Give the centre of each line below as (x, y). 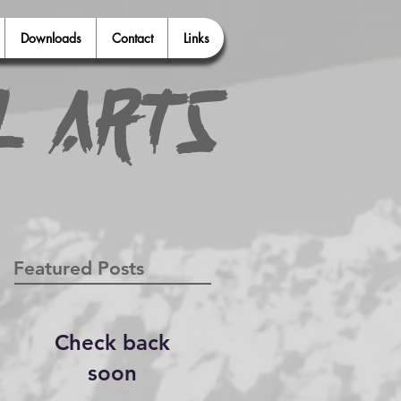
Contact (132, 38)
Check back (112, 342)
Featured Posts (79, 268)
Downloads (51, 38)
